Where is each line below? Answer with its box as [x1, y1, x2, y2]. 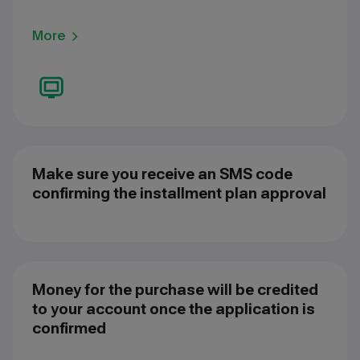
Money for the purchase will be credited [32, 280, 318, 298]
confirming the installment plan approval [32, 184, 326, 202]
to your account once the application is [32, 300, 315, 317]
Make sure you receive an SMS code [32, 165, 292, 182]
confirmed [32, 319, 106, 337]
